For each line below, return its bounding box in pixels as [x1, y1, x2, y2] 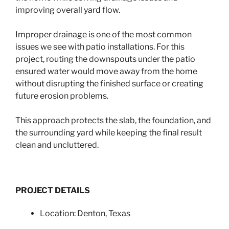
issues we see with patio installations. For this [15, 41, 185, 52]
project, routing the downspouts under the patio [15, 54, 195, 64]
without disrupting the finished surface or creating [15, 78, 203, 88]
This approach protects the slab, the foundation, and [15, 115, 211, 125]
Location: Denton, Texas [40, 209, 130, 219]
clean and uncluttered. [15, 140, 99, 150]
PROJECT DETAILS [15, 185, 90, 195]
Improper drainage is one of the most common [15, 29, 192, 39]
